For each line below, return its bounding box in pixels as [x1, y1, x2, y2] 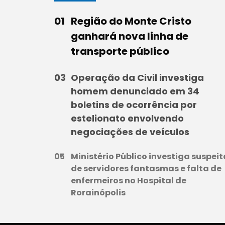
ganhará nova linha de [71, 29, 188, 44]
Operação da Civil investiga [71, 71, 204, 84]
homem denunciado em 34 [71, 85, 199, 98]
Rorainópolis [71, 187, 126, 199]
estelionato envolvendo [71, 112, 184, 125]
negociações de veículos [71, 126, 189, 139]
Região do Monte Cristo [71, 14, 191, 29]
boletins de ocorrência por [71, 98, 197, 111]
